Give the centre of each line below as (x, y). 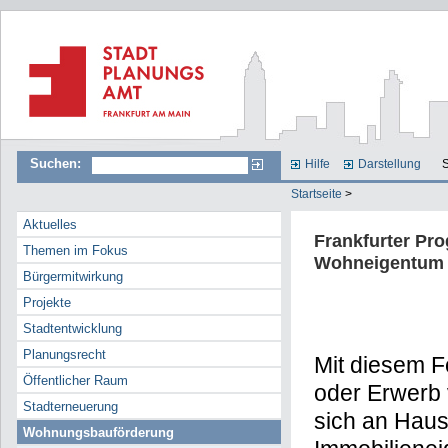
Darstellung (390, 164)
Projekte (47, 303)
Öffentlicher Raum (76, 381)
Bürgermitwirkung (73, 277)
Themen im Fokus (76, 251)
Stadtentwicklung (73, 329)
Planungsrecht (65, 355)
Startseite (317, 193)
